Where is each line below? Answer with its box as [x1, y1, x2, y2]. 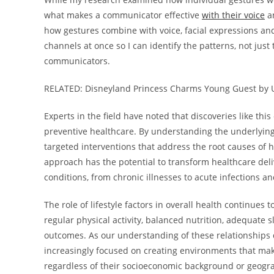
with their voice [202, 9, 265, 21]
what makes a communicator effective [44, 9, 202, 21]
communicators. [44, 54, 110, 67]
